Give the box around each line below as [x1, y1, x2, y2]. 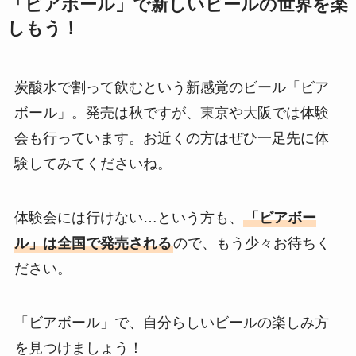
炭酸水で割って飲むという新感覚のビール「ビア [14, 79, 329, 95]
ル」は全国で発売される [14, 234, 172, 251]
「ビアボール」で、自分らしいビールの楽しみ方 [14, 314, 329, 331]
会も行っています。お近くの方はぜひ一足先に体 [14, 130, 329, 146]
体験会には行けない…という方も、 [14, 209, 243, 226]
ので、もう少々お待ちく [172, 234, 331, 251]
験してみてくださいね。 [14, 155, 172, 172]
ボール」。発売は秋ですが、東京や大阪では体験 [14, 104, 329, 121]
